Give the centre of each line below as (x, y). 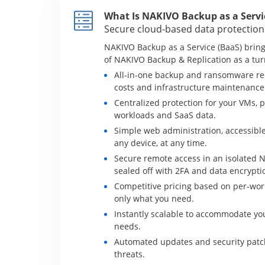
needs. (127, 226)
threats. (129, 254)
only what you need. (154, 198)
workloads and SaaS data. (165, 115)
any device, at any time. (160, 143)
